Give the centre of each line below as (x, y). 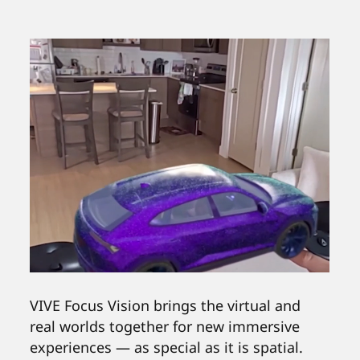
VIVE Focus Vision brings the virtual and (166, 305)
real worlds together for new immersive (165, 326)
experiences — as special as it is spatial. (167, 347)
